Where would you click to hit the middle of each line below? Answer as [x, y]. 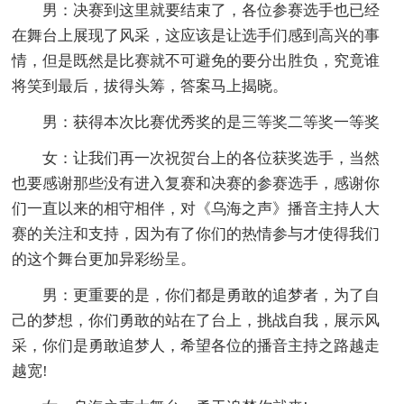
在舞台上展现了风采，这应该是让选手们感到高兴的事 [196, 35]
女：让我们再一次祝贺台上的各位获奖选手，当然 [211, 158]
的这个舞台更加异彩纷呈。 [104, 259]
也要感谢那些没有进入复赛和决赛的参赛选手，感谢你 [196, 183]
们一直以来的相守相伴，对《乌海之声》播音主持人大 [196, 208]
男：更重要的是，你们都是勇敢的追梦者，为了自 [211, 295]
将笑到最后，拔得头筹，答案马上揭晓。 [150, 86]
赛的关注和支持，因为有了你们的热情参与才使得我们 [196, 234]
